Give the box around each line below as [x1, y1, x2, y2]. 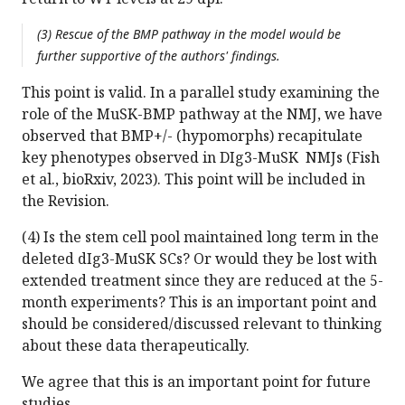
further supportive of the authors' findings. [37, 47, 280, 65]
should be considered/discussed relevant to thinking [22, 314, 382, 334]
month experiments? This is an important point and [22, 292, 377, 313]
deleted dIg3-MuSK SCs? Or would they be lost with [22, 249, 377, 269]
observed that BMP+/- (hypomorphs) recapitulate [22, 126, 363, 146]
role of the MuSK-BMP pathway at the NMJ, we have [22, 104, 382, 125]
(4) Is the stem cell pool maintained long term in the [22, 227, 379, 248]
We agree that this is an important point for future [22, 372, 371, 392]
